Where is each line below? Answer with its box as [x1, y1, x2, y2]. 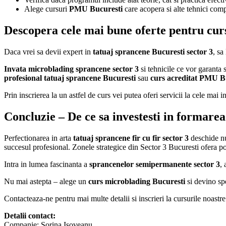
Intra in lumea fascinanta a [4, 160, 89, 168]
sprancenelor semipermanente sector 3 [89, 160, 220, 168]
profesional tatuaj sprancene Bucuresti [4, 74, 136, 83]
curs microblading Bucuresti [88, 177, 185, 186]
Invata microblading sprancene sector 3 [4, 65, 139, 74]
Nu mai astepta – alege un [4, 177, 88, 186]
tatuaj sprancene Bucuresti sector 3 [93, 47, 213, 56]
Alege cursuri [24, 5, 69, 14]
